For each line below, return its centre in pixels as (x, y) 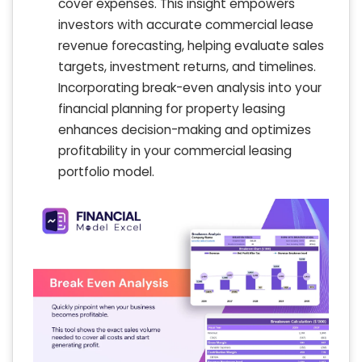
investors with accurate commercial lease (186, 24)
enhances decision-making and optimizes (185, 129)
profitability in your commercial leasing (175, 150)
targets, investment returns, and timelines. (187, 66)
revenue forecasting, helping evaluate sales (191, 45)
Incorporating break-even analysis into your (190, 87)
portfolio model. (106, 171)
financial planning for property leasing (172, 108)
